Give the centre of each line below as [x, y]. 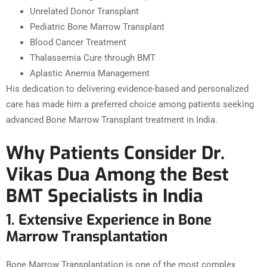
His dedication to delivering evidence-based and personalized [127, 89]
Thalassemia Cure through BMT [93, 58]
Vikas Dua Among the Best [117, 175]
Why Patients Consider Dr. [115, 153]
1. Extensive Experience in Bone [109, 220]
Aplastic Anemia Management [90, 74]
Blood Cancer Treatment [78, 43]
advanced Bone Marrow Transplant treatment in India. [112, 120]
